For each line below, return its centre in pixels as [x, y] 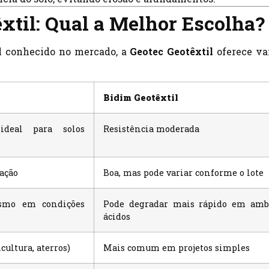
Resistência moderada [151, 129]
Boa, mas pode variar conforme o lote [183, 173]
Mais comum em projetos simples [177, 248]
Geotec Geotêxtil [172, 51]
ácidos [117, 217]
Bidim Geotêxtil [141, 98]
